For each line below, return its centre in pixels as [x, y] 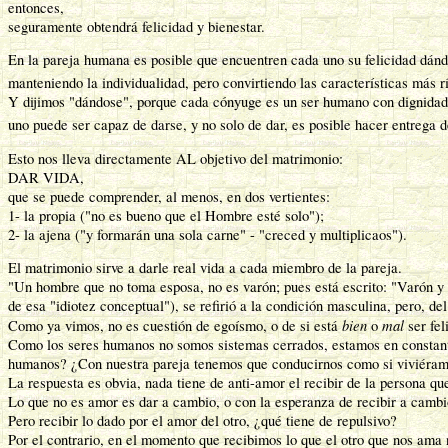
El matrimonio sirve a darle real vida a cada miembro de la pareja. [207, 268]
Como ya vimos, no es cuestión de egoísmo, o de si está [175, 326]
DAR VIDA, [46, 177]
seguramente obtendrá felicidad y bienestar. [136, 26]
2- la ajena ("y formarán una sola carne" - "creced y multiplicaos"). [207, 234]
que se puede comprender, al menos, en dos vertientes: [169, 196]
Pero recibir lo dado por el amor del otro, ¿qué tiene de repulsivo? [202, 421]
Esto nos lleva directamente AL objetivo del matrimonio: [175, 158]
